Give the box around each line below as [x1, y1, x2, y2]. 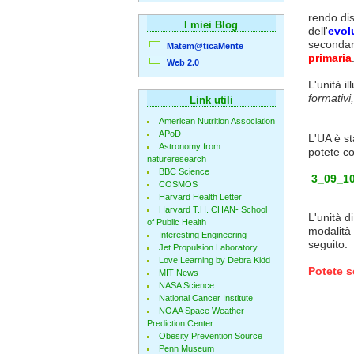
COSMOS [158, 179, 198, 189]
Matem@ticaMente [166, 41, 243, 51]
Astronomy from [158, 141, 220, 151]
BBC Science [158, 167, 209, 176]
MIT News [158, 268, 198, 277]
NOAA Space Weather [158, 306, 244, 315]
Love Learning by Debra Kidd [158, 255, 270, 265]
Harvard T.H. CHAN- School [158, 205, 267, 214]
